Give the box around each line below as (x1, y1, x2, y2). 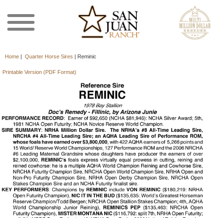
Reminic (77, 54, 96, 59)
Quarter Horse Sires (25, 54, 73, 59)
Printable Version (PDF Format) (2, 69, 76, 75)
